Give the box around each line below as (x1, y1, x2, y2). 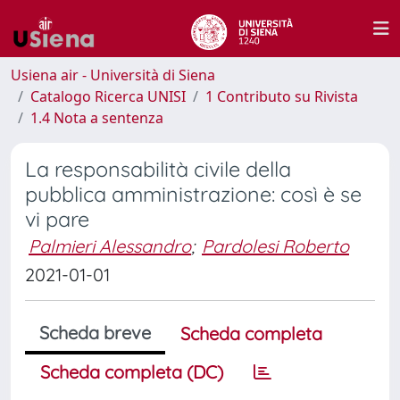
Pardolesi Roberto (202, 235, 349, 257)
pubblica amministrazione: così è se (25, 181, 362, 207)
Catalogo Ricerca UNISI (30, 87, 186, 106)
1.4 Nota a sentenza (30, 108, 163, 128)
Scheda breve (39, 321, 151, 344)
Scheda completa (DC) (40, 361, 223, 383)
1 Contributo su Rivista (205, 87, 358, 106)
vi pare (25, 206, 89, 232)
